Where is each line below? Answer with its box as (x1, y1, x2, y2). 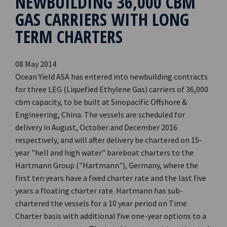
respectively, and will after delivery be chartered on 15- (15, 135, 202, 145)
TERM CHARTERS (15, 25, 123, 48)
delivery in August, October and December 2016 (15, 122, 177, 132)
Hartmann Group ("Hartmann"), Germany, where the (15, 160, 198, 170)
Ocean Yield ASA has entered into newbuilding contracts (15, 71, 208, 82)
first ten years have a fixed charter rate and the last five (15, 173, 206, 183)
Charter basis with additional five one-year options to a (15, 211, 206, 221)
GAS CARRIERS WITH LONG (15, 8, 189, 31)
